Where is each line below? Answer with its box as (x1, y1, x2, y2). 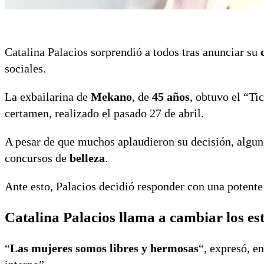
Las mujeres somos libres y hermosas (10, 242, 199, 255)
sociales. (5, 62, 46, 75)
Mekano (91, 90, 132, 104)
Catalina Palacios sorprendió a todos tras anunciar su (5, 45, 260, 59)
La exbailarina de (5, 90, 91, 104)
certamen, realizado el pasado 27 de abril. (5, 107, 204, 120)
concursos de (5, 151, 70, 165)
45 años (152, 90, 190, 104)
